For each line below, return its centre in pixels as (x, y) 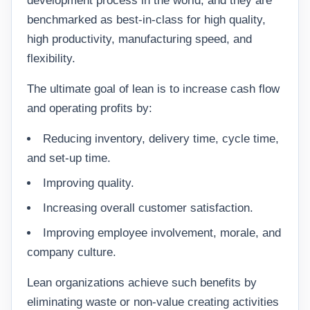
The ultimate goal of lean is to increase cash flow (153, 89)
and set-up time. (69, 158)
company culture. (72, 252)
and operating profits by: (90, 108)
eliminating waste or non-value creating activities (153, 302)
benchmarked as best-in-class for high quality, (146, 20)
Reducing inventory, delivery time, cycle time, (161, 139)
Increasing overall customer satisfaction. (148, 208)
